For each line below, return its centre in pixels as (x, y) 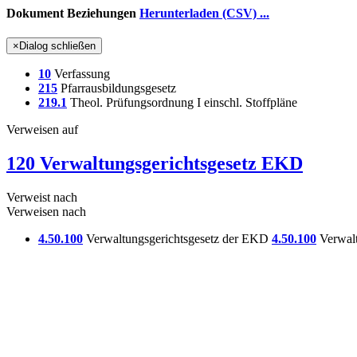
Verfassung (80, 74)
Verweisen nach (46, 212)
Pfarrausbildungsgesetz (117, 88)
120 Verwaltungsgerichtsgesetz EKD (155, 164)
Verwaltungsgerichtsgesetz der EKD (177, 239)
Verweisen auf (42, 130)
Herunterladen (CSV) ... (204, 13)
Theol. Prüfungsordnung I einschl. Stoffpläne (182, 103)
